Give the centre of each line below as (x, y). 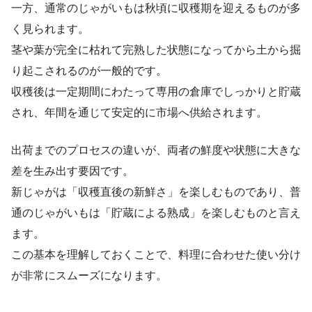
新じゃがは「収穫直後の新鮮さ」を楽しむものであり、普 (156, 192)
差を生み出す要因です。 (72, 171)
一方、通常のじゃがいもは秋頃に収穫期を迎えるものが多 (156, 8)
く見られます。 (50, 29)
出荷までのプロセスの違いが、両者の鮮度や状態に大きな (156, 150)
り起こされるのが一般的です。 (89, 70)
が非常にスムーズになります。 (89, 275)
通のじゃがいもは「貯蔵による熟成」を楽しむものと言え (156, 212)
